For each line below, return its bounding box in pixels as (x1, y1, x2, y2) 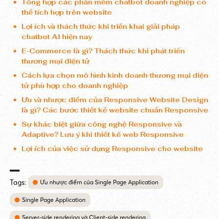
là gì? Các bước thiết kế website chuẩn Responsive (22, 106, 208, 114)
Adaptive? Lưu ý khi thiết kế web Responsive (22, 130, 184, 139)
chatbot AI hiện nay (22, 32, 92, 41)
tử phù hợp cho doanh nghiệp (22, 81, 128, 90)
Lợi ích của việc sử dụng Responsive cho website (22, 144, 203, 153)
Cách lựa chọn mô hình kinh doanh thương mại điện (22, 71, 208, 80)
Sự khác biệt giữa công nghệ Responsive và (22, 120, 182, 129)
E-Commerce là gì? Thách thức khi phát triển (22, 46, 185, 55)
